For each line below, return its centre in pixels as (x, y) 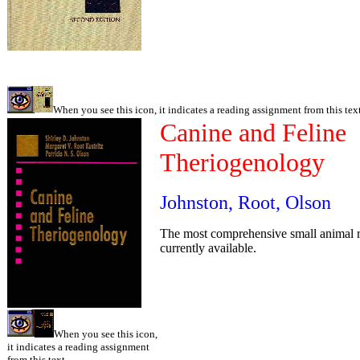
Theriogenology (242, 162)
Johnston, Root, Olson (245, 202)
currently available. (208, 248)
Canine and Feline (253, 133)
